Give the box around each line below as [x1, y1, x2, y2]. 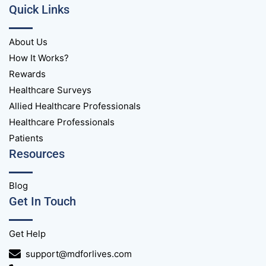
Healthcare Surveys [9, 84, 91, 96]
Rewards [9, 68, 46, 80]
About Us [9, 36, 47, 47]
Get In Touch [9, 195, 76, 209]
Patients [9, 132, 43, 144]
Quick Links [9, 3, 69, 17]
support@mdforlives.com [25, 248, 132, 260]
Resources [9, 147, 65, 161]
